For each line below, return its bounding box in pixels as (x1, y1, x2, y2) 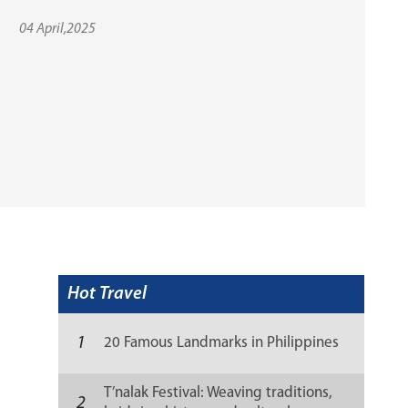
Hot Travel (67, 285, 148, 303)
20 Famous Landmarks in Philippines (104, 335, 340, 351)
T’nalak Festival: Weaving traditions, (104, 385, 333, 401)
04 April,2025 (19, 22, 96, 36)
